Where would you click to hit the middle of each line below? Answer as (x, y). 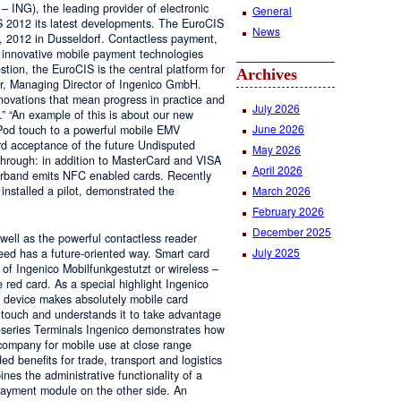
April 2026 (277, 169)
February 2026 (288, 210)
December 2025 (292, 231)
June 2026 (278, 128)
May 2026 (277, 149)
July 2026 (276, 107)
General (272, 10)
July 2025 (276, 252)
